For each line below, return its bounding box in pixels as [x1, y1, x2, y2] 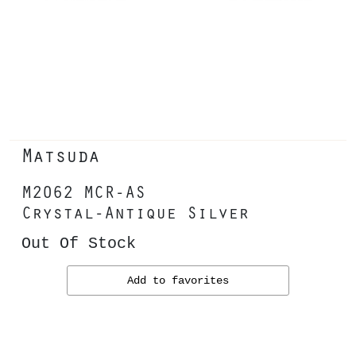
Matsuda [21, 141, 99, 168]
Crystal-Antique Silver [21, 200, 249, 223]
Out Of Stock [21, 235, 136, 253]
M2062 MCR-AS [21, 180, 145, 203]
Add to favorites [127, 274, 229, 287]
